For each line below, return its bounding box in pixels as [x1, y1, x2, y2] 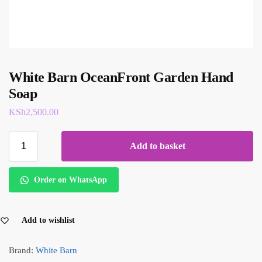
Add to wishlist [22, 216, 75, 225]
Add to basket [129, 140, 185, 151]
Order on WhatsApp [31, 175, 107, 185]
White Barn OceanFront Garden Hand [9, 70, 233, 85]
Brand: [9, 246, 33, 256]
